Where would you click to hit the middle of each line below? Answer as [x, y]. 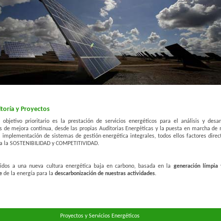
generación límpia [196, 166]
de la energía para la [28, 174]
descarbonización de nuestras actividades [105, 174]
